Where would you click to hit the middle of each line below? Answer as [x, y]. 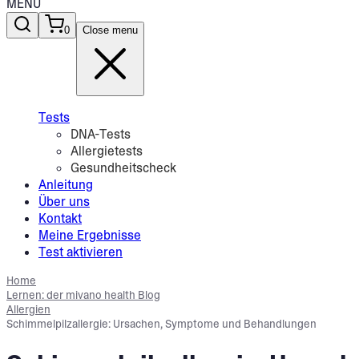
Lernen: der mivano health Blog [83, 295]
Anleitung [66, 185]
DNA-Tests [101, 134]
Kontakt [60, 218]
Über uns [64, 202]
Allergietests [107, 151]
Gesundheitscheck [123, 168]
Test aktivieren [81, 252]
